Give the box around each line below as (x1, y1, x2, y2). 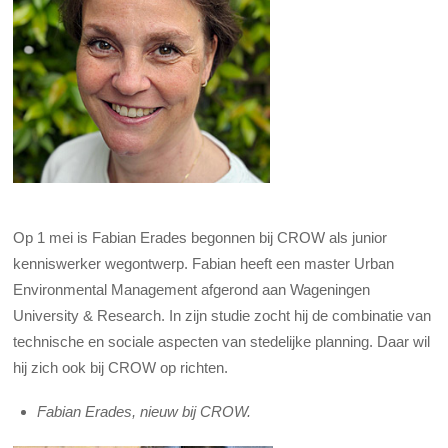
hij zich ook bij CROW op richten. (13, 358, 229, 376)
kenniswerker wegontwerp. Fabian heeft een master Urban (13, 254, 395, 272)
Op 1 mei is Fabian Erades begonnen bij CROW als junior (13, 228, 388, 246)
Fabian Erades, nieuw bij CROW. (37, 402, 252, 420)
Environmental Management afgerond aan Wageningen (13, 280, 371, 298)
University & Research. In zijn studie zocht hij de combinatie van (13, 306, 432, 324)
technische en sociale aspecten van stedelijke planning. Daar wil (13, 332, 431, 350)
